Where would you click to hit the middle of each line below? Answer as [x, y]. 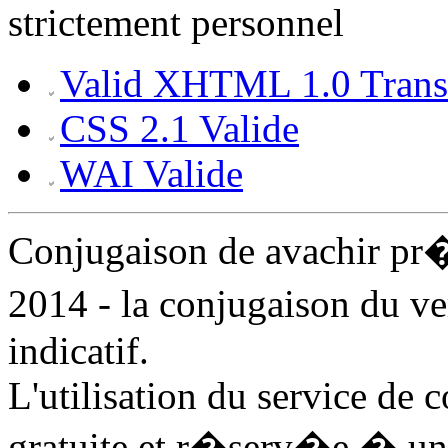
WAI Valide [151, 173]
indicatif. [78, 350]
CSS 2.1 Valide [179, 128]
